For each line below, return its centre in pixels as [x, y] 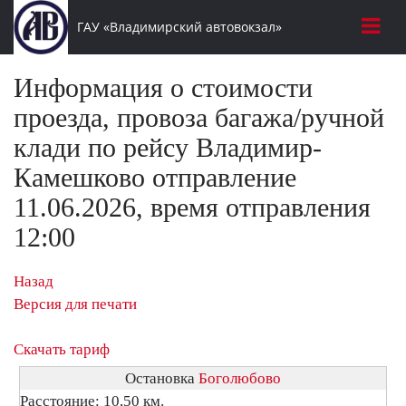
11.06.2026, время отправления [192, 207]
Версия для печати [75, 304]
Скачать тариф [62, 349]
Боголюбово [240, 378]
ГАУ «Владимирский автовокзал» [179, 27]
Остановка [162, 378]
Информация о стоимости [163, 87]
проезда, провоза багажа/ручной [199, 117]
